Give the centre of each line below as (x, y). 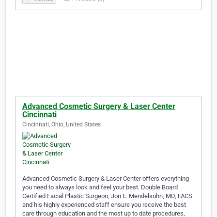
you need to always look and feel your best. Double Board (100, 187)
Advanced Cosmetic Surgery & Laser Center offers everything (106, 179)
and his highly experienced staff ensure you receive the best (104, 205)
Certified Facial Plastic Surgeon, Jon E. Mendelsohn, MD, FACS (107, 196)
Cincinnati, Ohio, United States (62, 125)
